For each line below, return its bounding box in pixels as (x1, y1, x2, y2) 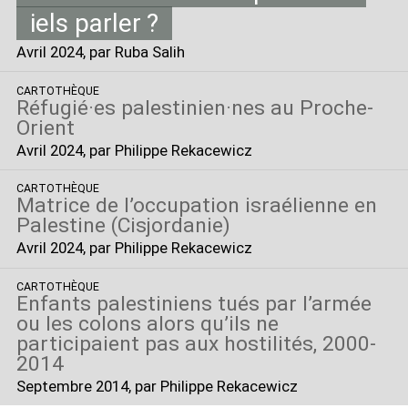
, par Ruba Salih (82, 43, 185, 62)
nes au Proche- (230, 95, 373, 120)
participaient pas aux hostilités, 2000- (15, 331, 376, 357)
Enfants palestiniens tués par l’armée (15, 291, 372, 317)
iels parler (29, 8, 141, 39)
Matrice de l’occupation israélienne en (15, 193, 377, 219)
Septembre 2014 (15, 377, 128, 396)
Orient (15, 115, 75, 140)
